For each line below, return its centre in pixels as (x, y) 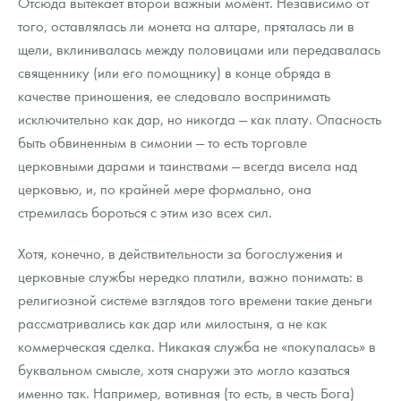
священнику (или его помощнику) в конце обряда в (175, 73)
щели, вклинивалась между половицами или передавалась (199, 49)
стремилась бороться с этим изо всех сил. (145, 212)
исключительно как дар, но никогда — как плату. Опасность (200, 119)
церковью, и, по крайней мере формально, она (165, 189)
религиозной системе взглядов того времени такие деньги (195, 300)
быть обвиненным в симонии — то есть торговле (162, 142)
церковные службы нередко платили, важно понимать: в (191, 277)
